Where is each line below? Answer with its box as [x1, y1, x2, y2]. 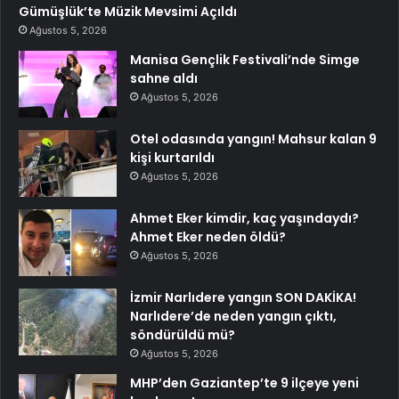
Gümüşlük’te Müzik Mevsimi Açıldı [19, 2, 237, 20]
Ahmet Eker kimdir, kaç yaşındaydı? [130, 208, 359, 227]
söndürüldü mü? [130, 325, 235, 344]
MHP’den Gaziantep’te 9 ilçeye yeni [130, 373, 359, 392]
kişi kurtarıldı [130, 148, 215, 167]
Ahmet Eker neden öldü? [130, 227, 286, 246]
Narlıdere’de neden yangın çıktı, [130, 306, 337, 325]
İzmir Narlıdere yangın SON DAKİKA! [130, 288, 356, 306]
